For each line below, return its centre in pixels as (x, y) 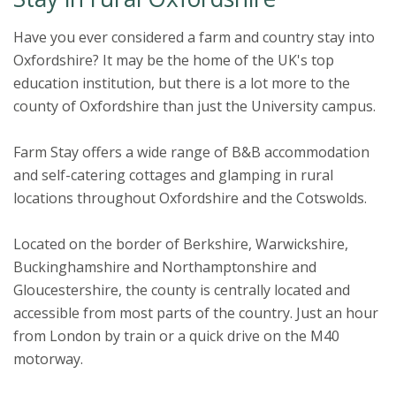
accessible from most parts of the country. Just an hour (196, 312)
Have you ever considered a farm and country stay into (194, 37)
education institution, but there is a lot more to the (182, 83)
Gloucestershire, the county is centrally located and (182, 289)
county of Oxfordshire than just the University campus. (194, 106)
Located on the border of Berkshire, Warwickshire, (181, 244)
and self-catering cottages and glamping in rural (173, 175)
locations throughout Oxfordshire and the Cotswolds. (192, 198)
